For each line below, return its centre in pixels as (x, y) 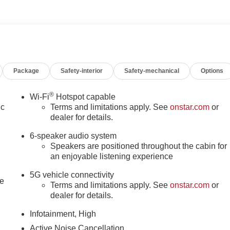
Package (26, 71)
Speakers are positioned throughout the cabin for (139, 146)
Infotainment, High (63, 214)
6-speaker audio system (73, 136)
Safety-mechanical (152, 71)
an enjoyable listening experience (112, 157)
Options (212, 71)
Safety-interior (82, 71)
